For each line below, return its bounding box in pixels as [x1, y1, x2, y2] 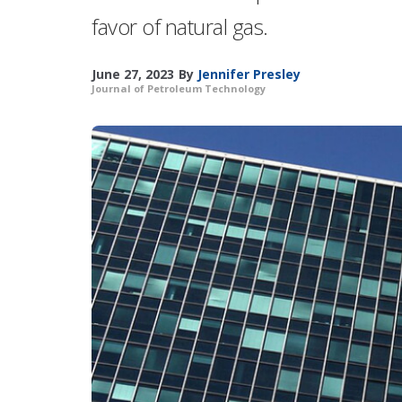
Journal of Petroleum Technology [92, 82, 266, 95]
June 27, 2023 [92, 66, 174, 83]
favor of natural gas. [92, 12, 268, 41]
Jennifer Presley [197, 66, 301, 83]
